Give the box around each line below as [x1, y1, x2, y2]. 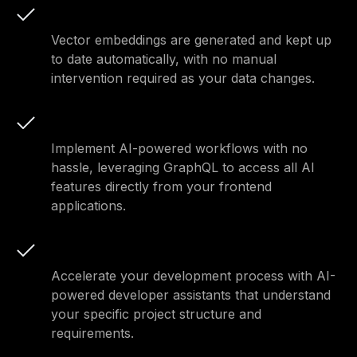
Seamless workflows [51, 114, 182, 131]
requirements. [51, 324, 134, 341]
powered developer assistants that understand [51, 286, 331, 303]
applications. [51, 197, 126, 214]
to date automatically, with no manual [51, 50, 277, 67]
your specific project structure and [51, 305, 261, 322]
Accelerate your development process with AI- [51, 267, 335, 284]
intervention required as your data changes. [51, 69, 315, 86]
